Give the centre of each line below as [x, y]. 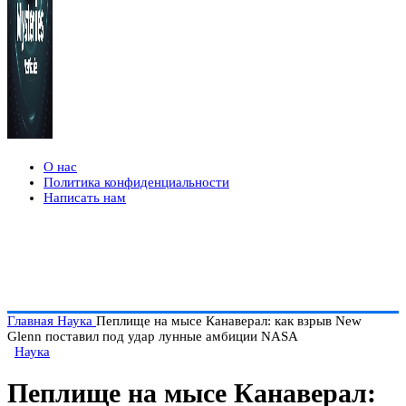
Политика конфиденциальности [136, 182]
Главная [32, 321]
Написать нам [85, 198]
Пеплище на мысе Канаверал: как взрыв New [229, 321]
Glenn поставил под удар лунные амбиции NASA [153, 336]
